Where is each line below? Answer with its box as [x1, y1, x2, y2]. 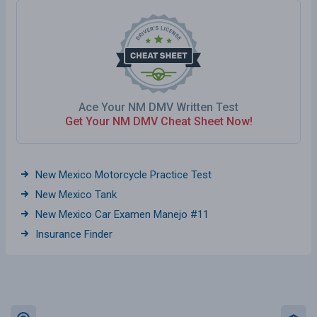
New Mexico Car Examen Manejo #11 [35, 207, 209, 221]
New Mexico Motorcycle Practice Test [35, 168, 212, 181]
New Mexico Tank [35, 188, 117, 201]
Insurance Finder [35, 227, 113, 241]
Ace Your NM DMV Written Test [79, 100, 238, 114]
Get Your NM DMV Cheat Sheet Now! [64, 114, 253, 128]
